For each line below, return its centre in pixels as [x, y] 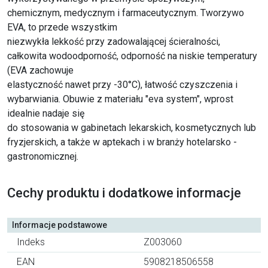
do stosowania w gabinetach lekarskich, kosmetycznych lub [132, 127]
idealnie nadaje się [46, 113]
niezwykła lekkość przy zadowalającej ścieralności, [114, 41]
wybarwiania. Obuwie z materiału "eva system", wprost [120, 99]
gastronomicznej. [43, 156]
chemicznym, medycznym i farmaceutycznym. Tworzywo [126, 13]
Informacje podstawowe [60, 225]
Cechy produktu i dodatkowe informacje [124, 193]
